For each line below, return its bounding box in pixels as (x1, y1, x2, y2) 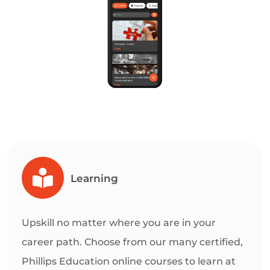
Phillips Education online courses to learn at (22, 256, 236, 268)
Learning (71, 171, 119, 184)
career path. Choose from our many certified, (22, 236, 243, 248)
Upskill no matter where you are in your (22, 217, 216, 229)
